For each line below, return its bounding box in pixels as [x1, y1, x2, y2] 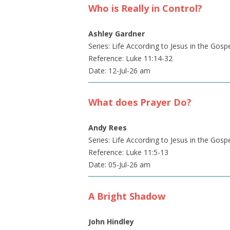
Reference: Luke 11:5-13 [88, 147, 168, 157]
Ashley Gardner [88, 29, 145, 39]
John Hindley [88, 217, 134, 226]
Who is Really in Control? [88, 2, 202, 14]
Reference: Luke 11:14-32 [88, 53, 172, 63]
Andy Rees [88, 123, 127, 132]
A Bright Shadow [88, 190, 165, 202]
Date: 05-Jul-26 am [88, 160, 150, 169]
